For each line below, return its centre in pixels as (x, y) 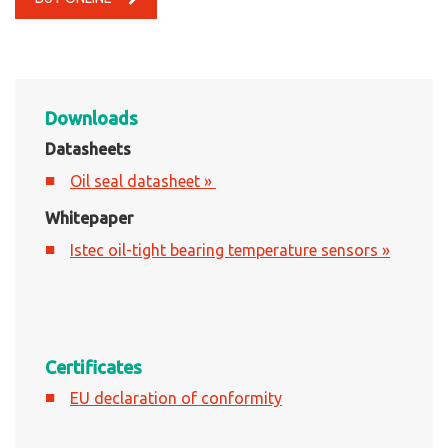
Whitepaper (89, 218)
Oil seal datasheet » (143, 181)
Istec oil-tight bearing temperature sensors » (230, 250)
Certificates (93, 367)
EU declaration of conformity (176, 398)
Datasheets (88, 149)
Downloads (91, 118)
